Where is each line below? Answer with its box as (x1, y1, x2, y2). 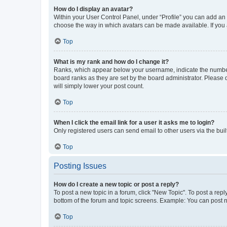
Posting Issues (54, 161, 106, 170)
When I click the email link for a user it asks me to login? (54, 119, 214, 126)
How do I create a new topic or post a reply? (54, 180, 179, 188)
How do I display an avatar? (54, 5, 133, 13)
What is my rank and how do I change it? (54, 58, 169, 65)
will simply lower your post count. (54, 82, 144, 90)
